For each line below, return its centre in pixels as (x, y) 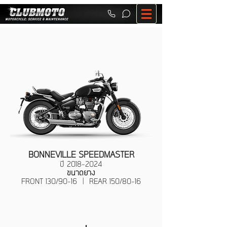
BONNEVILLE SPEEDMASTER (81, 155)
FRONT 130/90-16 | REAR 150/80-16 (81, 182)
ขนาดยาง (81, 173)
